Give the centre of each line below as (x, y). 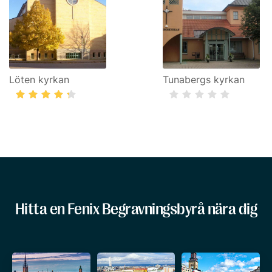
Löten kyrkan (39, 80)
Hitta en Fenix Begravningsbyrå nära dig (136, 209)
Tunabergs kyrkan (204, 80)
